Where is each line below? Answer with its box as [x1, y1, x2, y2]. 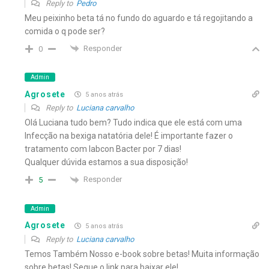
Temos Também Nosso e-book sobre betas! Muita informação [25, 249, 259, 259]
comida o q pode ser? [25, 26, 105, 36]
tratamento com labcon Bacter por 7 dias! [25, 144, 181, 154]
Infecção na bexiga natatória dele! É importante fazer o [25, 131, 233, 141]
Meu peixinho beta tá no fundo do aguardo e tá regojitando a [25, 13, 253, 23]
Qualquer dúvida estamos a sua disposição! [25, 157, 188, 168]
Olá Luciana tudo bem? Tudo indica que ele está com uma [25, 118, 242, 128]
